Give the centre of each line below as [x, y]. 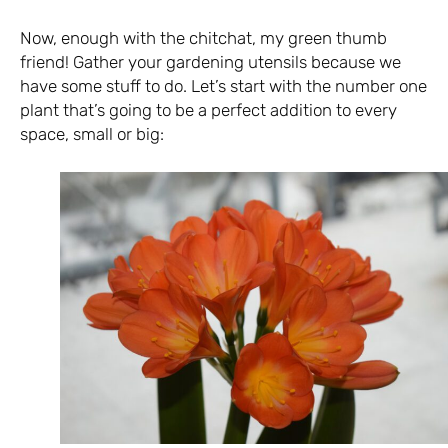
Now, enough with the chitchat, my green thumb [203, 38]
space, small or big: [92, 134]
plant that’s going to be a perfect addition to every [208, 110]
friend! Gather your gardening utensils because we [210, 62]
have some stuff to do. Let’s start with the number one [223, 86]
